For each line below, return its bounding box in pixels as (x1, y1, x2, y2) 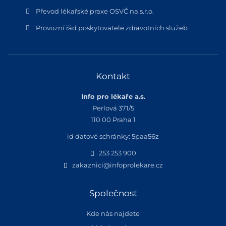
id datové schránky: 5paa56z (67, 132, 159, 140)
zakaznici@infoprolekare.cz (72, 161, 163, 169)
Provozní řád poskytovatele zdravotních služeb (35, 24, 188, 32)
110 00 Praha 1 (90, 116, 136, 124)
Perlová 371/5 (92, 104, 134, 112)
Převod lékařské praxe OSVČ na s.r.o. (35, 7, 154, 15)
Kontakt (96, 71, 130, 81)
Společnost (89, 188, 137, 199)
